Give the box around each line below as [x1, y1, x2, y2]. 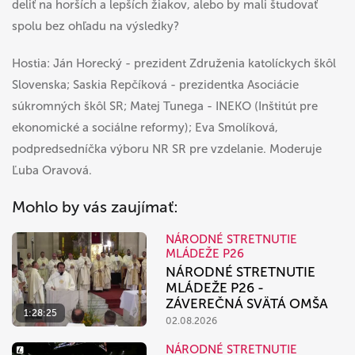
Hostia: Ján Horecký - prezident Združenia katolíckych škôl [12, 56, 336, 71]
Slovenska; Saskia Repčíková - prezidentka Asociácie [12, 78, 299, 93]
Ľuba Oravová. [12, 163, 92, 178]
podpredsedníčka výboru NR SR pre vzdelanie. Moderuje [12, 142, 322, 157]
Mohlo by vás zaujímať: [12, 197, 178, 217]
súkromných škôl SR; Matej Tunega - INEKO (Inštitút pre [12, 99, 318, 114]
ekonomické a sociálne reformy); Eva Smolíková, [12, 120, 278, 136]
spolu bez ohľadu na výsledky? [12, 19, 179, 34]
